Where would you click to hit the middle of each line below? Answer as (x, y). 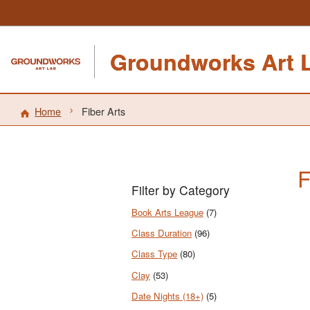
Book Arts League (167, 212)
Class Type (154, 254)
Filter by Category (181, 190)
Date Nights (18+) (167, 295)
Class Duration (162, 233)
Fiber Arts (103, 111)
